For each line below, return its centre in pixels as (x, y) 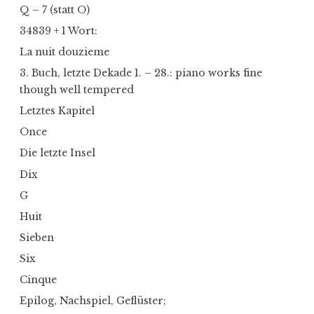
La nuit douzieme (64, 52)
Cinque (38, 280)
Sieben (37, 237)
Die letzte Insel (57, 153)
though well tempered (77, 90)
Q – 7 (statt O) (55, 9)
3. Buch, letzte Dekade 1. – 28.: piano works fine (141, 73)
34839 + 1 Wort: (59, 30)
